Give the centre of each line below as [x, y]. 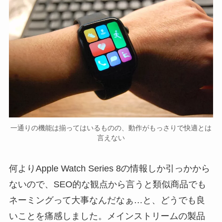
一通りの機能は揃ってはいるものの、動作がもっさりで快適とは [111, 128]
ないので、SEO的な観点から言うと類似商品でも [107, 184]
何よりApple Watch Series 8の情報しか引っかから [109, 168]
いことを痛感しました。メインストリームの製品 [107, 216]
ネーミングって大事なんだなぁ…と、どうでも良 [107, 200]
